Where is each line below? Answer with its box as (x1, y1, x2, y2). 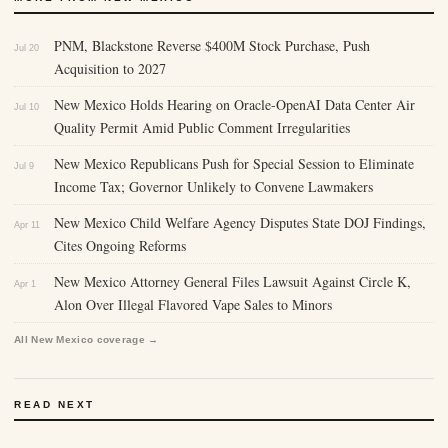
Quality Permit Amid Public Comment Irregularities (54, 118, 350, 137)
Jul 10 (14, 102, 39, 112)
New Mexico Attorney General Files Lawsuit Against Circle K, (54, 272, 411, 291)
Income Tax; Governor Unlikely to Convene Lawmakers (54, 177, 373, 196)
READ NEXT (14, 399, 95, 410)
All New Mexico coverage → (14, 334, 159, 345)
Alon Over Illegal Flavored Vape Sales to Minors (54, 295, 332, 314)
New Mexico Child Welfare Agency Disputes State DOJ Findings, (54, 213, 426, 232)
